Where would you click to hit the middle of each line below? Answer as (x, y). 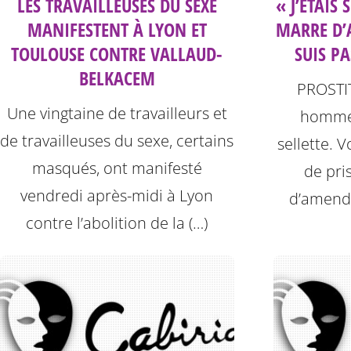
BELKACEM (117, 78)
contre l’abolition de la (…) (117, 223)
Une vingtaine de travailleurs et (117, 114)
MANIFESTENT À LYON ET (117, 30)
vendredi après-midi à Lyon (117, 196)
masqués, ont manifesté (117, 168)
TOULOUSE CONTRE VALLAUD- (117, 54)
